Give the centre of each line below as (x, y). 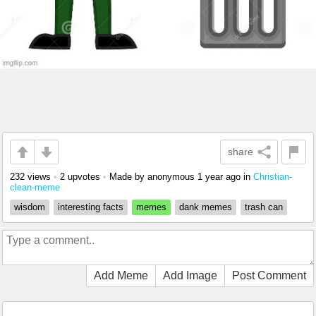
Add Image (190, 276)
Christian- (273, 177)
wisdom (30, 207)
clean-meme (35, 188)
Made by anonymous (153, 177)
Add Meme (121, 276)
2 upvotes (80, 177)
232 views (30, 177)
